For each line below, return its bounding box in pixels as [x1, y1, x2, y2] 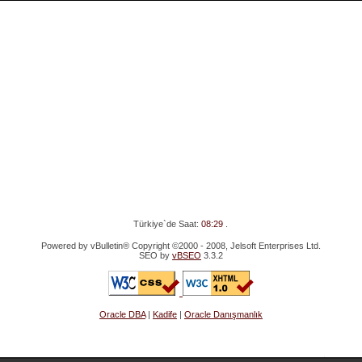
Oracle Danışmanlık [183, 309, 263, 319]
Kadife [152, 309, 177, 319]
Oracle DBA [99, 309, 145, 319]
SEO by [138, 250, 172, 260]
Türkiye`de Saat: [133, 219, 202, 229]
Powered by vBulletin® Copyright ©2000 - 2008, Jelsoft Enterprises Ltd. [40, 241, 321, 250]
